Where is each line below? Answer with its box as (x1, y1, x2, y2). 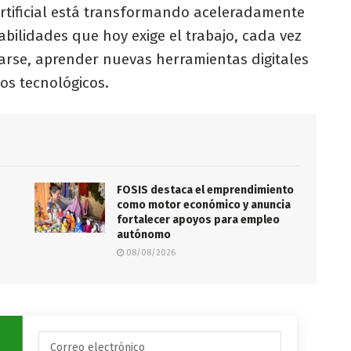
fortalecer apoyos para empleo (117, 213, 280, 227)
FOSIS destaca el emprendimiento (117, 183, 294, 197)
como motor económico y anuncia (117, 198, 291, 212)
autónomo (117, 228, 171, 242)
